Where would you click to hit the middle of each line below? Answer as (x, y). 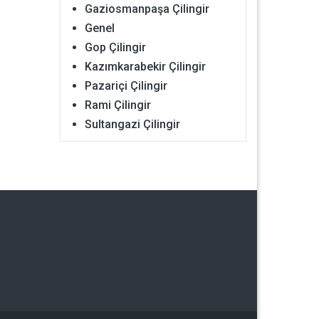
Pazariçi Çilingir (126, 86)
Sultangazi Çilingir (132, 124)
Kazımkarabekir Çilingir (145, 67)
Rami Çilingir (117, 105)
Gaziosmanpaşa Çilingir (147, 9)
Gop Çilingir (115, 47)
